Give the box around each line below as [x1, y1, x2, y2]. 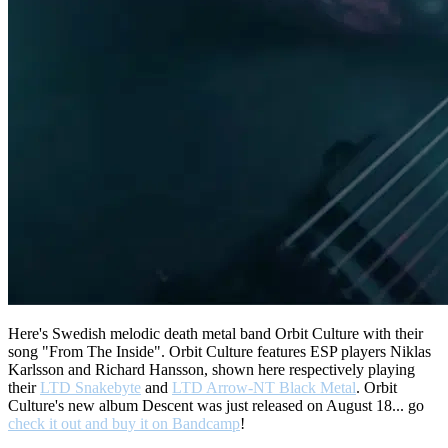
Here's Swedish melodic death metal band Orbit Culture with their [8, 325, 423, 343]
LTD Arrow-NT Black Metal [172, 379, 356, 397]
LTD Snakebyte [40, 379, 141, 397]
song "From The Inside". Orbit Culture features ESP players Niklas [8, 343, 431, 361]
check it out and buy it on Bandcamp [8, 415, 240, 433]
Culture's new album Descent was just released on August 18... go [8, 397, 424, 415]
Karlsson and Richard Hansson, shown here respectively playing [8, 361, 415, 379]
